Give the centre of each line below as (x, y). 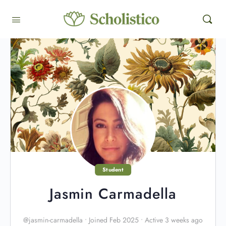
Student (113, 169)
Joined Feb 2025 (114, 220)
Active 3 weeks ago (173, 220)
